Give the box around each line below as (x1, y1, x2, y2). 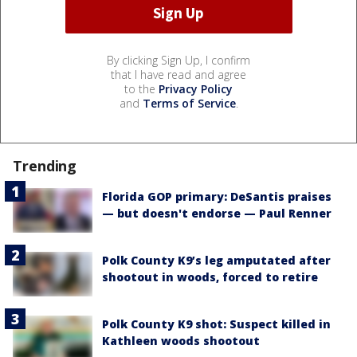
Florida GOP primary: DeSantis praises (102, 188, 331, 204)
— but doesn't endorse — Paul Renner (102, 205, 331, 221)
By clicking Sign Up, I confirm (107, 52, 250, 68)
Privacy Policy (159, 80, 233, 96)
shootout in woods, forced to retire (102, 269, 318, 285)
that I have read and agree (111, 66, 246, 82)
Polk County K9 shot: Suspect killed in (102, 316, 331, 332)
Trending (13, 155, 77, 175)
